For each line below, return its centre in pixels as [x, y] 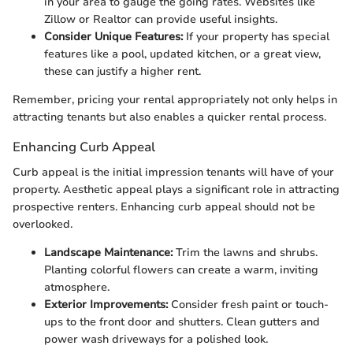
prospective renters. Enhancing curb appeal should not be [164, 206]
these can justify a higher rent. [123, 72]
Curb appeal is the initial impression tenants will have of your [173, 172]
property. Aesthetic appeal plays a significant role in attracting [176, 189]
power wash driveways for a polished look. [156, 339]
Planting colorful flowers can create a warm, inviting [181, 269]
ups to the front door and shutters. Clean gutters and [182, 321]
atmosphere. [77, 287]
